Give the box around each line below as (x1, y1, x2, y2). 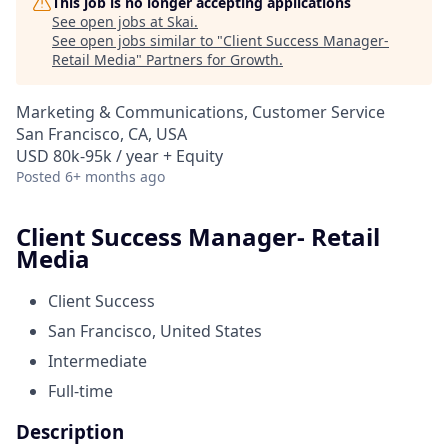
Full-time (48, 379, 113, 402)
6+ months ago (65, 167, 165, 186)
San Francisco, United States (48, 319, 262, 342)
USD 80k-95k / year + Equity (16, 145, 223, 167)
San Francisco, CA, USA (16, 123, 187, 145)
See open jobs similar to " (52, 31, 223, 50)
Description (16, 418, 124, 444)
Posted (16, 167, 61, 186)
